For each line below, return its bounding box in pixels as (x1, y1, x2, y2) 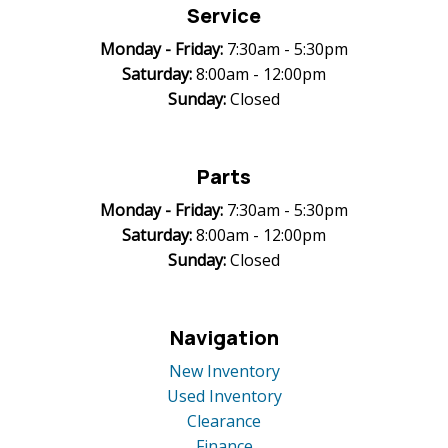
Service (187, 2, 261, 29)
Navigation (169, 324, 279, 351)
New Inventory (168, 360, 280, 382)
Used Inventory (166, 385, 282, 407)
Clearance (187, 410, 261, 432)
